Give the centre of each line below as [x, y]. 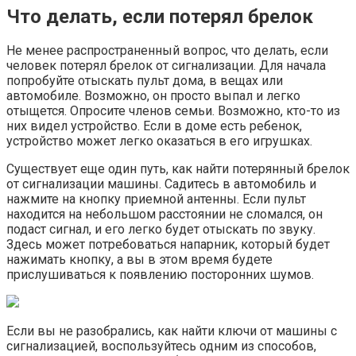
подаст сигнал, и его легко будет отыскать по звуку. [161, 230]
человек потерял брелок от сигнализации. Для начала [166, 66]
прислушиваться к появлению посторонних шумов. [160, 275]
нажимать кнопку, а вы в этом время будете [139, 260]
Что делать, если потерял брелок [160, 16]
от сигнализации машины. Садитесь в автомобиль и [161, 184]
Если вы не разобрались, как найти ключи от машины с [172, 331]
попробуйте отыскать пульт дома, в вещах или [145, 81]
